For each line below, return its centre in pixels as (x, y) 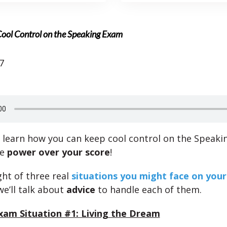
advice (81, 190)
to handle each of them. (148, 190)
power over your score (58, 152)
